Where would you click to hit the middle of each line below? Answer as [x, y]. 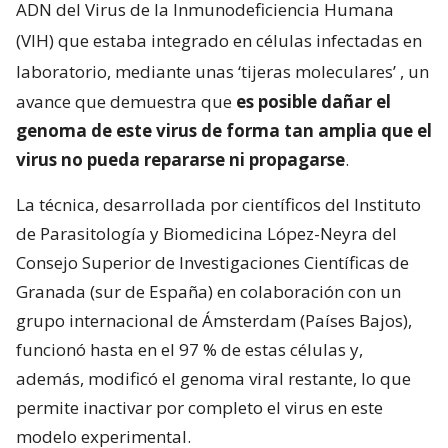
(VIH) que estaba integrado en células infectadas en [219, 40]
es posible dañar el [313, 101]
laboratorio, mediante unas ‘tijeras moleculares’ [206, 71]
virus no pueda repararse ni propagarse [180, 159]
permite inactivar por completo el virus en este [199, 407]
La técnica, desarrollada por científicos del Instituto [218, 204]
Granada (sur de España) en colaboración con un [208, 291]
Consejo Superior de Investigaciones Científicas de [212, 262]
